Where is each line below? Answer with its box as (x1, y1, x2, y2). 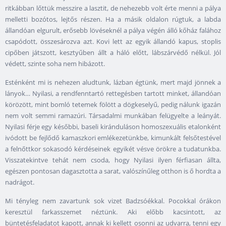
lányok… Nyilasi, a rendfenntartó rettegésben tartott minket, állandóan (5, 89, 221, 98)
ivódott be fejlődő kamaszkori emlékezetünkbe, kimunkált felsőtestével (5, 133, 221, 143)
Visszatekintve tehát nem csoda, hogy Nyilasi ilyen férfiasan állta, (5, 155, 221, 165)
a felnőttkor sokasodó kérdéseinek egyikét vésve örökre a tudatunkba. (5, 144, 221, 154)
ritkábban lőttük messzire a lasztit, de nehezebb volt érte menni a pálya (5, 4, 221, 13)
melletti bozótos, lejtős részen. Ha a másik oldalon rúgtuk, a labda (5, 15, 221, 24)
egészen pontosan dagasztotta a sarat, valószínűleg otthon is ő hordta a (5, 166, 221, 176)
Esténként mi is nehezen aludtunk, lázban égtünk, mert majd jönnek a (5, 78, 221, 87)
